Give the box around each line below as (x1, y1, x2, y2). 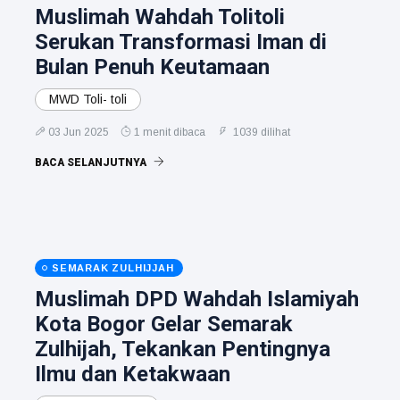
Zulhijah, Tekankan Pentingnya (35, 336, 330, 362)
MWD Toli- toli (49, 91, 127, 106)
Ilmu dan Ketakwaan (35, 361, 230, 387)
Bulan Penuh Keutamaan (35, 54, 270, 79)
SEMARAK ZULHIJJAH (52, 262, 174, 273)
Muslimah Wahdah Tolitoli (35, 4, 285, 29)
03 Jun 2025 (48, 125, 109, 138)
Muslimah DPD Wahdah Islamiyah (35, 286, 359, 312)
